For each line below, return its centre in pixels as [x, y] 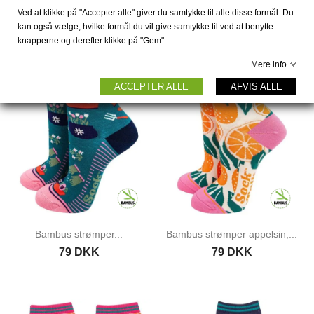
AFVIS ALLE [256, 87]
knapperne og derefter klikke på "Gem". [92, 41]
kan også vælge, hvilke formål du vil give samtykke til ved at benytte [145, 27]
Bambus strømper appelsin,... [232, 234]
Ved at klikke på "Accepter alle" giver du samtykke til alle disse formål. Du [156, 13]
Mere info [269, 64]
